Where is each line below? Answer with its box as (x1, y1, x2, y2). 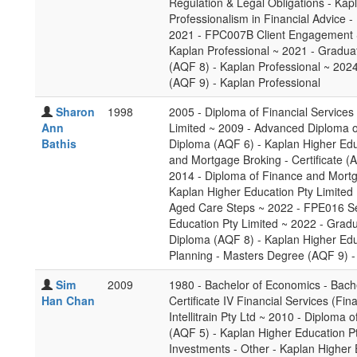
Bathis (41, 135, 76, 151)
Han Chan (41, 292, 95, 308)
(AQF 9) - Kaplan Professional (169, 74, 320, 90)
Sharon (56, 104, 95, 120)
